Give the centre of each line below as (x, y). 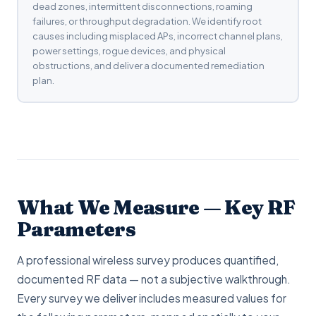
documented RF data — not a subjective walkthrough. (154, 279)
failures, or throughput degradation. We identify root (147, 21)
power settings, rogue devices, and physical (129, 50)
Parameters (77, 229)
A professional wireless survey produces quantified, (148, 260)
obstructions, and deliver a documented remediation (148, 65)
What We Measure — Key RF (156, 207)
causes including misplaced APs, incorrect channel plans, (157, 36)
